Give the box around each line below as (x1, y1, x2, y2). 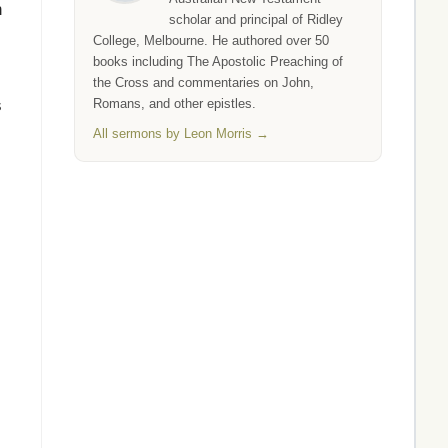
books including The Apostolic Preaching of (93, 54, 343, 69)
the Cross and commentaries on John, (93, 75, 314, 90)
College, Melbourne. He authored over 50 (93, 33, 329, 48)
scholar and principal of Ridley (169, 12, 343, 27)
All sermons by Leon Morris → (93, 126, 269, 141)
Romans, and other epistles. (93, 96, 256, 111)
